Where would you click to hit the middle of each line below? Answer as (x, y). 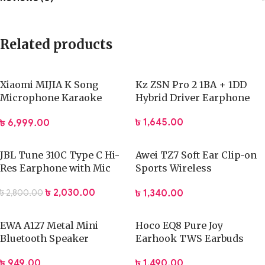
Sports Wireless (174, 168)
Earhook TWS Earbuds (190, 239)
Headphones (166, 181)
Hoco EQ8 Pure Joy (179, 226)
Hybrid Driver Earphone (193, 98)
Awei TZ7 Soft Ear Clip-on (196, 155)
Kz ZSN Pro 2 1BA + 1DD (191, 85)
